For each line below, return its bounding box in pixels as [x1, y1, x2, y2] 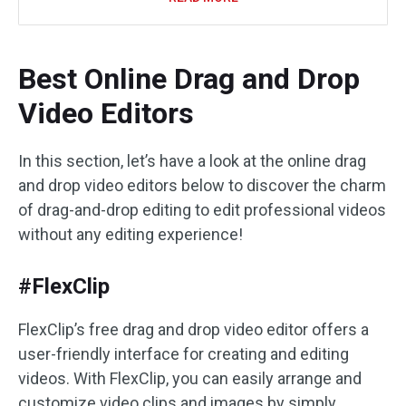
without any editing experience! [18, 224, 243, 244]
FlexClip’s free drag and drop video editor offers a [18, 319, 369, 339]
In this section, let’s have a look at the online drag [18, 150, 366, 170]
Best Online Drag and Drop [18, 61, 360, 96]
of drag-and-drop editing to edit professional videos [18, 199, 386, 219]
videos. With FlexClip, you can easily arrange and [18, 368, 362, 388]
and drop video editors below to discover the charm [18, 175, 386, 195]
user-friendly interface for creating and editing [18, 343, 349, 363]
